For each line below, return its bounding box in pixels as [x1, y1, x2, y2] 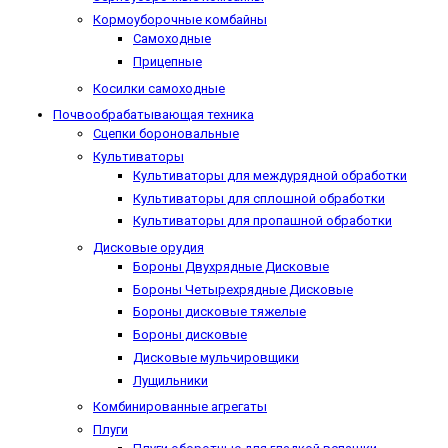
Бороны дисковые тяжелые [133, 304, 306, 320]
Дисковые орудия [93, 239, 204, 255]
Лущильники [133, 372, 208, 388]
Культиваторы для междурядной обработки [133, 167, 407, 183]
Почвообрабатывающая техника [53, 107, 254, 123]
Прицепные [133, 53, 202, 69]
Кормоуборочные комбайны [93, 12, 267, 28]
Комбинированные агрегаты [93, 399, 267, 415]
